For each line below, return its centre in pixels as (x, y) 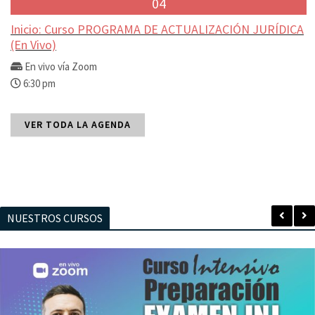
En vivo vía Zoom (61, 66)
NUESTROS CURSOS (55, 218)
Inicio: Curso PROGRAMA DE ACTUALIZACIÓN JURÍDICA (157, 29)
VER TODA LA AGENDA (78, 124)
